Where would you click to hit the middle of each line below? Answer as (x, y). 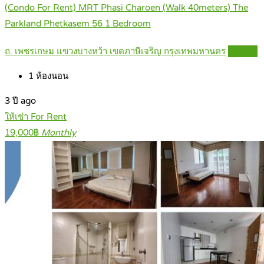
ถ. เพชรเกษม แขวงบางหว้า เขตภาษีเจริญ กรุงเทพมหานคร (115, 52)
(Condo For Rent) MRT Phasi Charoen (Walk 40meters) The (126, 8)
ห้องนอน (51, 76)
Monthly (59, 133)
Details (243, 52)
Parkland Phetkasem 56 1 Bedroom (78, 24)
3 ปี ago (20, 101)
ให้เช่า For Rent (36, 117)
